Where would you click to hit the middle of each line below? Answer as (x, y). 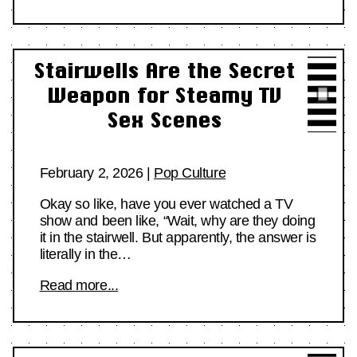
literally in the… (85, 255)
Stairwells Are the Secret (164, 70)
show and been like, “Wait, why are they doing (177, 221)
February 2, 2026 (91, 173)
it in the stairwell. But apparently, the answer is (178, 238)
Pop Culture (190, 173)
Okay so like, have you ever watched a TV (166, 204)
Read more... (79, 286)
